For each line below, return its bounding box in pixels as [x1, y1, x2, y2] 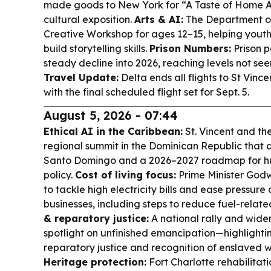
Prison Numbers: [149, 42, 231, 54]
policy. [44, 169, 75, 181]
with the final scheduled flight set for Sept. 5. [44, 86, 249, 98]
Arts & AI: [134, 13, 183, 25]
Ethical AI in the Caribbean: [44, 125, 183, 137]
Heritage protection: [44, 256, 146, 268]
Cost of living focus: [75, 169, 176, 181]
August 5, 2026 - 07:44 [44, 108, 178, 123]
